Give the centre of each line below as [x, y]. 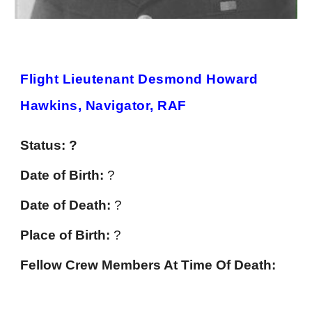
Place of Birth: [67, 235]
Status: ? [49, 146]
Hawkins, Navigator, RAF [103, 106]
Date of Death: [66, 205]
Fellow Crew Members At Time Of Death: [148, 265]
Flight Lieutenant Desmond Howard [139, 79]
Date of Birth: [64, 175]
